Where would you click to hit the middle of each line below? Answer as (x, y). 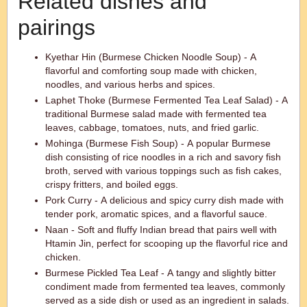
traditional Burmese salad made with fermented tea (156, 114)
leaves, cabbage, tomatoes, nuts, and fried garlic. (152, 127)
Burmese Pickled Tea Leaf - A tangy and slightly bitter (161, 273)
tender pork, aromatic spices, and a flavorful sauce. (156, 214)
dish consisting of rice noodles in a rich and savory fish (163, 157)
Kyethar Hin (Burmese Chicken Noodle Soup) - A (151, 57)
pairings (57, 27)
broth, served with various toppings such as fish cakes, (163, 171)
